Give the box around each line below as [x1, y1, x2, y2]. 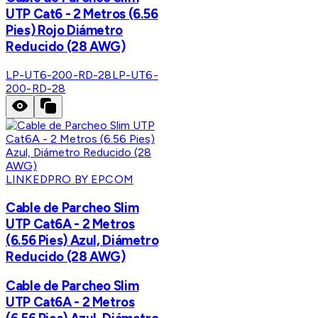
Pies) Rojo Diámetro [6, 22, 123, 39]
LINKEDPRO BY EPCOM [6, 172, 133, 186]
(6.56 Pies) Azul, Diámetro [6, 231, 159, 248]
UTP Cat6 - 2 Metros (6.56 [6, 6, 158, 23]
